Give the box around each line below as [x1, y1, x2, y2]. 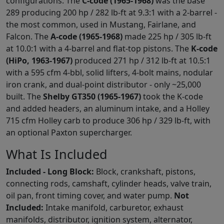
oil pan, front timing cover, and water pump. [6, 189, 174, 201]
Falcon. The [6, 30, 50, 42]
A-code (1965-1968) [50, 30, 122, 42]
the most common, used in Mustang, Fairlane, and [6, 18, 196, 30]
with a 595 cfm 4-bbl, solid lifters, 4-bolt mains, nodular [6, 66, 213, 78]
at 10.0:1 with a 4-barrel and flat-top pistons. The [6, 42, 191, 54]
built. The [6, 90, 43, 102]
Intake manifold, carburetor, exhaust [43, 201, 183, 213]
